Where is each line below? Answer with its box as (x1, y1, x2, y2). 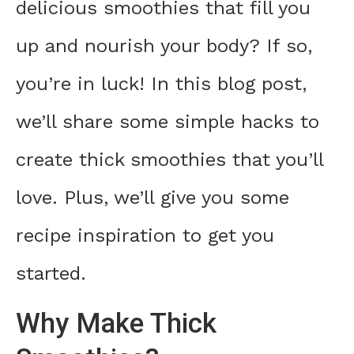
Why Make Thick (16, 307, 217, 341)
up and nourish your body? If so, (16, 35, 312, 58)
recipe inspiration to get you (16, 224, 274, 247)
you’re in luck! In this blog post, (16, 73, 307, 96)
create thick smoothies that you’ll (16, 149, 323, 171)
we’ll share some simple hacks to (16, 111, 319, 134)
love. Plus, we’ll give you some (16, 186, 289, 209)
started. (16, 262, 86, 285)
